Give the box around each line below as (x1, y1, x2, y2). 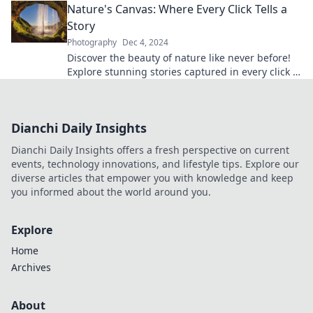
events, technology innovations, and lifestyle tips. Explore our (11, 157, 299, 170)
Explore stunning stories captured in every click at (67, 65, 302, 78)
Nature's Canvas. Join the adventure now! (67, 79, 261, 92)
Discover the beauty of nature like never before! (67, 51, 291, 64)
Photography (67, 36, 117, 48)
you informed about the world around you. (11, 185, 211, 198)
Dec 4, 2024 (122, 36, 168, 48)
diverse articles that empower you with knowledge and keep (11, 171, 293, 184)
